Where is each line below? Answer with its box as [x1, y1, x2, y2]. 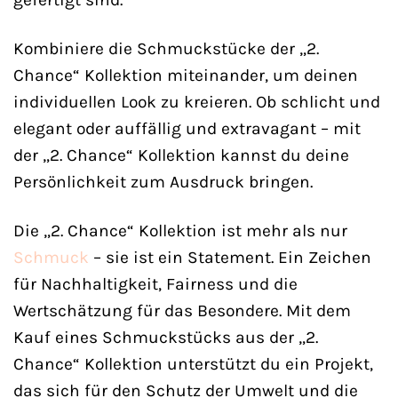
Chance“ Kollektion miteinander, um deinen [13, 64, 358, 85]
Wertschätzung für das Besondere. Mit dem [13, 299, 351, 321]
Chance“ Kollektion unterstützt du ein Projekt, [13, 353, 373, 374]
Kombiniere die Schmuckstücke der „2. [13, 37, 319, 59]
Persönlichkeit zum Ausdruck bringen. [13, 171, 313, 192]
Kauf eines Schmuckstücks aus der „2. [13, 326, 318, 347]
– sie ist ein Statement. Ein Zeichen [89, 246, 371, 267]
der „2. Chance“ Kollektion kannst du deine [13, 144, 349, 165]
